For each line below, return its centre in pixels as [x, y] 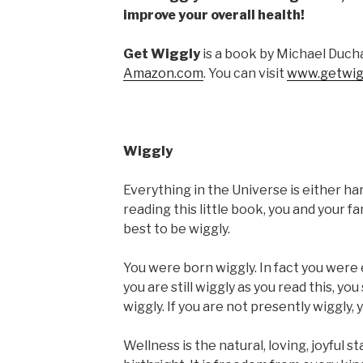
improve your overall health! [214, 15]
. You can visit [245, 74]
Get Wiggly [161, 54]
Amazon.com [163, 74]
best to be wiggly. [176, 229]
